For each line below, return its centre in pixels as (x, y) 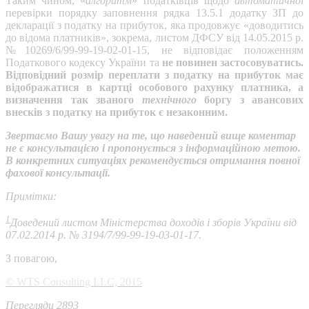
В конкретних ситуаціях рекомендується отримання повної (153, 161)
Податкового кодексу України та (84, 63)
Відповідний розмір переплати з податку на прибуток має (154, 75)
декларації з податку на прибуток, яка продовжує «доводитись (154, 26)
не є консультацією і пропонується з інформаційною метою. (153, 148)
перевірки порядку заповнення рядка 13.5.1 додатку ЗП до (154, 13)
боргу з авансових (250, 100)
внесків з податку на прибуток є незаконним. (117, 112)
